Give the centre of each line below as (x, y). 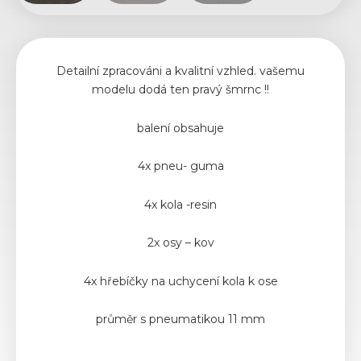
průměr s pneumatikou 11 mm (180, 320)
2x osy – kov (180, 243)
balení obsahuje (180, 128)
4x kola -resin (180, 204)
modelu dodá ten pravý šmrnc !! (180, 90)
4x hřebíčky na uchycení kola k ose (180, 281)
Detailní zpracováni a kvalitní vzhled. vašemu (180, 71)
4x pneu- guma (180, 166)
